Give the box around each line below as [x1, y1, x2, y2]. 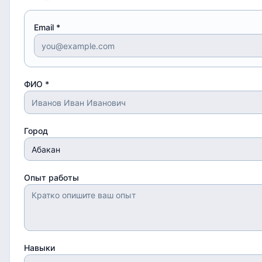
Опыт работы [24, 173, 79, 182]
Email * [34, 22, 60, 32]
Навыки [24, 243, 55, 253]
